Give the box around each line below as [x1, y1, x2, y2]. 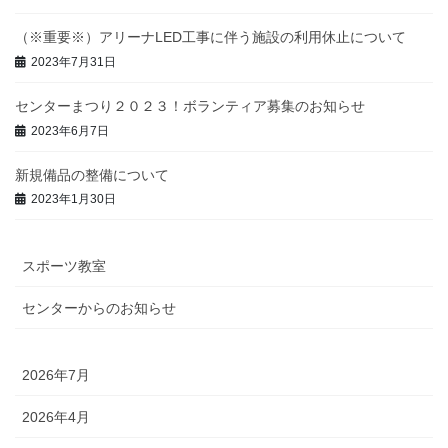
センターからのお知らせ [22, 300, 176, 317]
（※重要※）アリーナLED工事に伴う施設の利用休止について [15, 29, 406, 46]
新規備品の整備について [15, 166, 169, 183]
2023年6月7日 [31, 123, 109, 138]
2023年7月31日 [31, 54, 116, 69]
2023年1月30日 [31, 192, 116, 207]
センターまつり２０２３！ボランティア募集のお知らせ [15, 97, 365, 114]
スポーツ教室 [22, 258, 106, 275]
